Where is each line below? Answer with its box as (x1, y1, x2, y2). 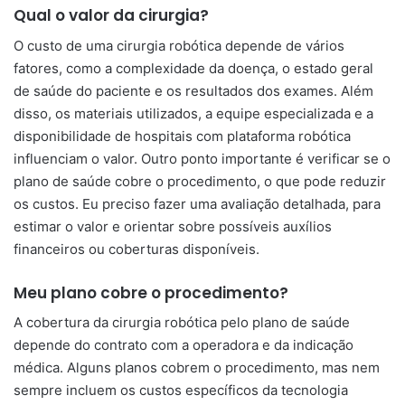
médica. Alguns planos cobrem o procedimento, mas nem (14, 359, 380, 376)
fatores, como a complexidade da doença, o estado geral (14, 59, 373, 77)
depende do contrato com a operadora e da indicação (14, 336, 353, 353)
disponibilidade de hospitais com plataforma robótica (14, 127, 351, 145)
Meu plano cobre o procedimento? (14, 281, 288, 304)
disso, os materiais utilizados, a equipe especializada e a (14, 104, 373, 122)
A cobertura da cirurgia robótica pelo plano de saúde (14, 314, 350, 331)
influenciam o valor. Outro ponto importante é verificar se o (14, 149, 391, 167)
